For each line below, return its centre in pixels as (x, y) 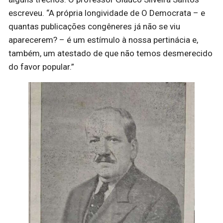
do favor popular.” (41, 67)
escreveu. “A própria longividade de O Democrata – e (107, 13)
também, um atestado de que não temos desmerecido (111, 54)
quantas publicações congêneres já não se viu (94, 27)
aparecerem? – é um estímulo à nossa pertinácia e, (103, 40)
